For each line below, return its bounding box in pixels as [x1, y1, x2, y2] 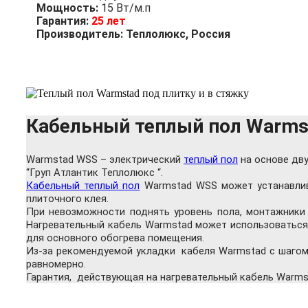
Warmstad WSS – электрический [26, 153, 184, 166]
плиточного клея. [26, 192, 109, 206]
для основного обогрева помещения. [26, 232, 204, 245]
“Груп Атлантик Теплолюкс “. [26, 166, 163, 179]
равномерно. [26, 258, 86, 271]
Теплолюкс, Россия [126, 27, 230, 41]
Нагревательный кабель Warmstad [26, 219, 192, 232]
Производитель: [36, 27, 126, 41]
